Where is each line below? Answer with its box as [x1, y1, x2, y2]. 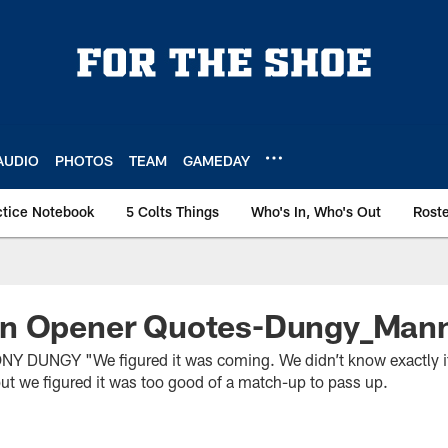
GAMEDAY [183, 151, 250, 169]
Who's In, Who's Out [251, 203, 381, 220]
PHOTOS [55, 151, 113, 169]
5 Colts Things [126, 203, 219, 220]
